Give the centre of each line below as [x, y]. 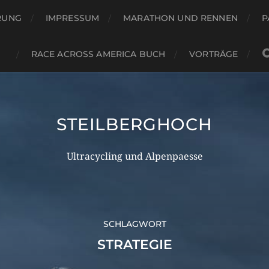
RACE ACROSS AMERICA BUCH [98, 54]
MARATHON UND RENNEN [180, 18]
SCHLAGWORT [134, 224]
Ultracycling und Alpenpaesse [134, 156]
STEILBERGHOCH [134, 124]
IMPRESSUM [72, 18]
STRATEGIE [134, 245]
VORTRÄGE [214, 54]
